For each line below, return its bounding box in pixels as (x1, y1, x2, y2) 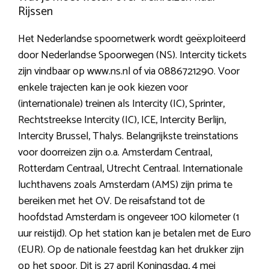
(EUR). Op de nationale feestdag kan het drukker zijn (18, 241, 244, 259)
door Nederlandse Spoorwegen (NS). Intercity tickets (18, 46, 247, 65)
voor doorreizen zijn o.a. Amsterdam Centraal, (18, 144, 212, 162)
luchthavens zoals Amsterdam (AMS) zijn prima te (18, 176, 232, 195)
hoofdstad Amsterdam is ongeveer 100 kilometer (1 (18, 208, 239, 227)
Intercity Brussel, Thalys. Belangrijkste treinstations (18, 127, 238, 146)
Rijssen (18, 2, 53, 22)
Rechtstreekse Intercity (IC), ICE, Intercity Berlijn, (18, 111, 226, 130)
